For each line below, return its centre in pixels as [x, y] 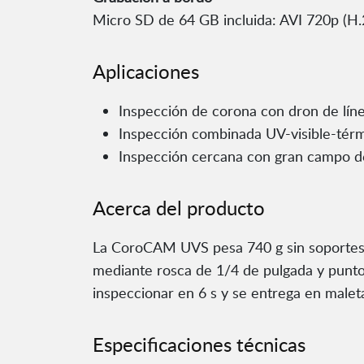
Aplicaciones [146, 71]
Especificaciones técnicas [199, 344]
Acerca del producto [179, 208]
